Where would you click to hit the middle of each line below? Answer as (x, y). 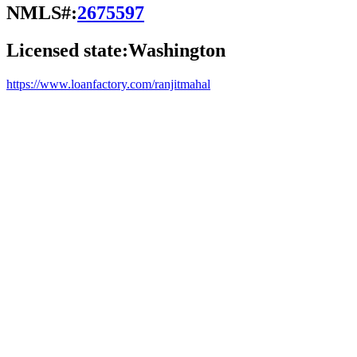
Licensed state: (67, 50)
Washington (177, 50)
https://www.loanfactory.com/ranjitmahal (108, 84)
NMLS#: (42, 12)
